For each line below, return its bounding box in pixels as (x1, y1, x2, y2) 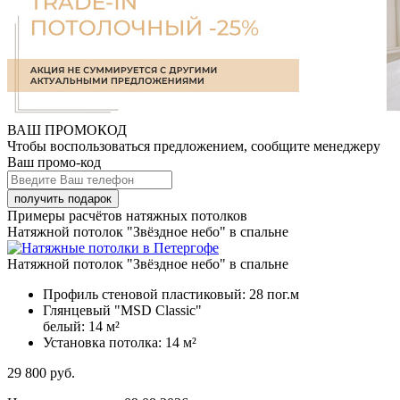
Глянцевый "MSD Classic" (43, 303, 202, 319)
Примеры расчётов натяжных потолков (7, 208, 247, 224)
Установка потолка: (43, 335, 165, 351)
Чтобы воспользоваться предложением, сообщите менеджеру (7, 138, 380, 154)
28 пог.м (249, 287, 299, 303)
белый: (43, 319, 88, 335)
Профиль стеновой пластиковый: (43, 287, 249, 303)
